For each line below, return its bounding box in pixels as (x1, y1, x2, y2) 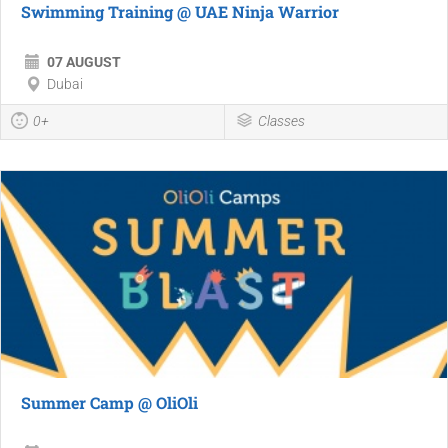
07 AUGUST (47, 54, 121, 71)
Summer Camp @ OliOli (21, 392, 198, 414)
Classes (257, 113, 305, 130)
